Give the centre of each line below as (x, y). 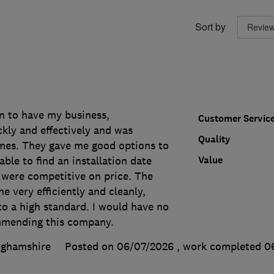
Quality (214, 139)
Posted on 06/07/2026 (119, 246)
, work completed (220, 246)
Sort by (210, 27)
